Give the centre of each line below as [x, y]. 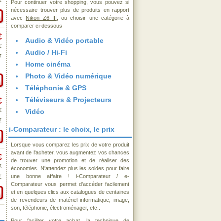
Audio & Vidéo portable [64, 40]
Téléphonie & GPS [56, 88]
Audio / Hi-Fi [46, 52]
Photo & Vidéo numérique [68, 76]
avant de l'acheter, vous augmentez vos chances [70, 152]
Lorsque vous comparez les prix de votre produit [70, 145]
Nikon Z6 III [41, 18]
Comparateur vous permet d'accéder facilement [70, 184]
